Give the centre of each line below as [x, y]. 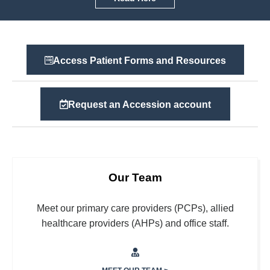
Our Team [135, 178]
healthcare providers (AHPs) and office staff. [135, 224]
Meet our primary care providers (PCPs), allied [135, 209]
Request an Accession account [139, 105]
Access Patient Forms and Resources [139, 61]
